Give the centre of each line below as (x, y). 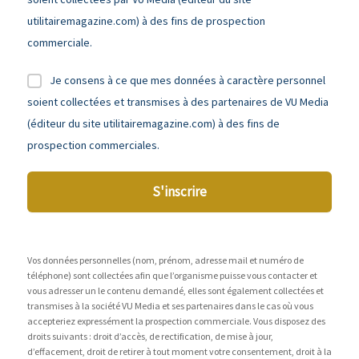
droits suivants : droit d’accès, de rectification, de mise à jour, (150, 336)
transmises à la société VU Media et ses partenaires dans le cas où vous (170, 305)
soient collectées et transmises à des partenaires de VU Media (178, 101)
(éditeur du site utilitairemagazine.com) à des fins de (153, 123)
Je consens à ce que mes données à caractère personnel (188, 80)
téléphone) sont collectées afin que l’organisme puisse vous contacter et (172, 275)
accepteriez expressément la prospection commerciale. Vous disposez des (176, 321)
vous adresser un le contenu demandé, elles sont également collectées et (175, 290)
